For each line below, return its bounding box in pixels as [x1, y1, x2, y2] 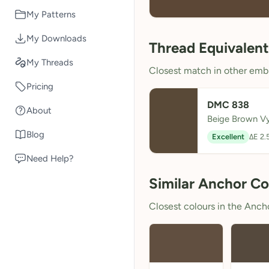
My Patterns [26, 8, 76, 20]
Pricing [26, 80, 53, 92]
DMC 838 [207, 99, 249, 110]
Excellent [212, 132, 244, 141]
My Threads [26, 56, 73, 68]
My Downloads [26, 32, 86, 44]
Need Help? [26, 153, 73, 164]
